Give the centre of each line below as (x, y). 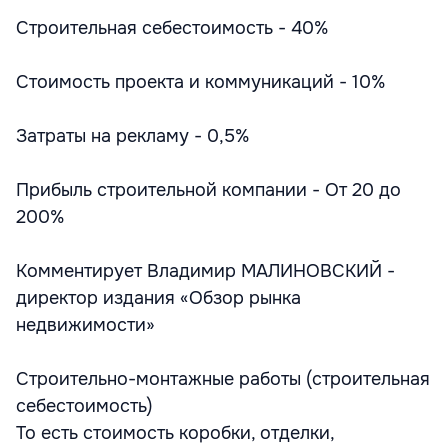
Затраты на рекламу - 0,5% (132, 135)
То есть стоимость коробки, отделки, (175, 432)
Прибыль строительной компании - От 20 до (208, 189)
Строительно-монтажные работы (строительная (223, 378)
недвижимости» (85, 324)
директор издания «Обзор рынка (158, 297)
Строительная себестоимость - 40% (172, 27)
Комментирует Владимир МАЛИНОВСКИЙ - (205, 270)
